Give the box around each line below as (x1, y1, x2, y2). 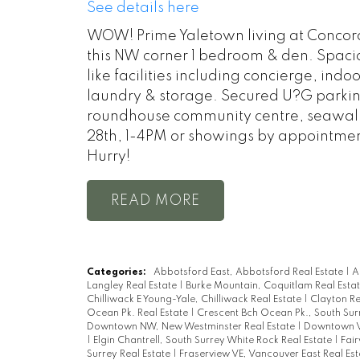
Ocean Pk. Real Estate (86, 308, 190, 318)
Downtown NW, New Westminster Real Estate (86, 321, 297, 332)
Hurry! (86, 149, 130, 165)
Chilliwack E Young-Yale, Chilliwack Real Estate (86, 294, 304, 305)
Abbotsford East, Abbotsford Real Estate (153, 267, 346, 277)
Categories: (86, 267, 146, 277)
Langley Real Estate (86, 280, 179, 291)
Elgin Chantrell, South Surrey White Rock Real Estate (92, 335, 334, 346)
